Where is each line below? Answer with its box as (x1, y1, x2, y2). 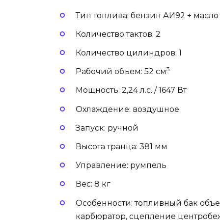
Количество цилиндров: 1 (76, 48, 182, 57)
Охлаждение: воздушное (76, 104, 179, 114)
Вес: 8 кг (76, 179, 110, 189)
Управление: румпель (76, 161, 166, 170)
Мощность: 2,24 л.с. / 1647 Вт (76, 85, 187, 95)
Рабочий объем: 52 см (76, 67, 166, 77)
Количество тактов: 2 (76, 29, 161, 39)
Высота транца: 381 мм (76, 141, 167, 151)
